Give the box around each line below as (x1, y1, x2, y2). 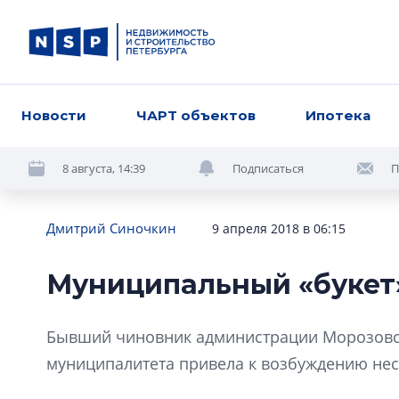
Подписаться (232, 159, 304, 176)
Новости (21, 107, 86, 124)
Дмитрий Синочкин (46, 219, 176, 237)
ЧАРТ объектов (136, 107, 256, 124)
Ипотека (305, 107, 371, 124)
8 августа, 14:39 (62, 159, 145, 176)
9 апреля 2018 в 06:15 (212, 220, 346, 237)
